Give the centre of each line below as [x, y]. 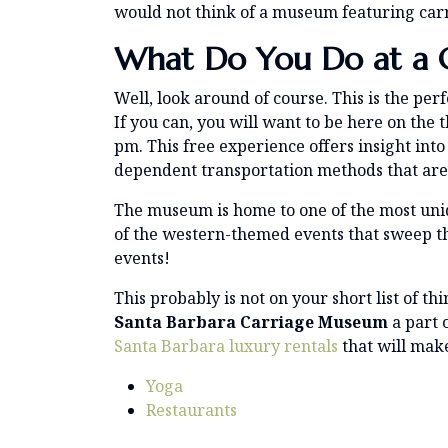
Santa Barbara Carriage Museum [251, 322]
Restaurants [191, 410]
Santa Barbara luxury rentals [226, 346]
